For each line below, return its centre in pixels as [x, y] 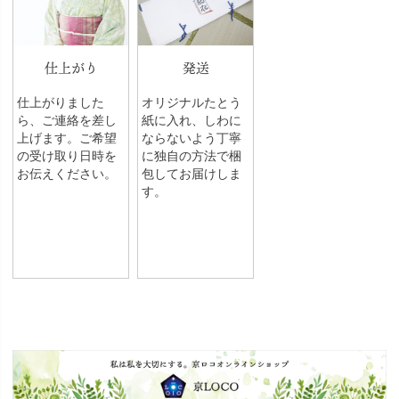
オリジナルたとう [191, 102]
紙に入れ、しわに [191, 120]
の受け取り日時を [66, 155]
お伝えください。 [66, 173]
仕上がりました [60, 102]
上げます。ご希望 [66, 138]
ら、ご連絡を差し [66, 120]
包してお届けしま [191, 173]
